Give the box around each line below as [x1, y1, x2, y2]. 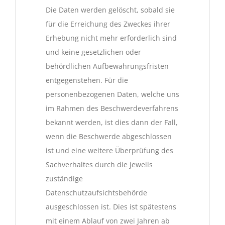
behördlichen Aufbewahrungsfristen [46, 61, 169, 71]
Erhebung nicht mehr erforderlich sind [46, 33, 177, 43]
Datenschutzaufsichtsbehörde [46, 188, 147, 198]
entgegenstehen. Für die [46, 75, 128, 85]
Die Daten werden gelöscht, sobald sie [46, 5, 175, 15]
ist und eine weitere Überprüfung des [46, 146, 173, 156]
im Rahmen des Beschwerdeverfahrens [46, 103, 178, 114]
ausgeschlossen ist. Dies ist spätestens [46, 202, 176, 212]
